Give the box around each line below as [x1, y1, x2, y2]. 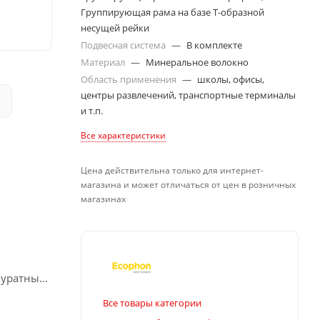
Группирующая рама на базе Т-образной [81, 6, 264, 19]
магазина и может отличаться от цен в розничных [81, 179, 296, 191]
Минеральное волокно [146, 56, 249, 69]
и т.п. [81, 104, 103, 117]
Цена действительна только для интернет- [81, 164, 264, 176]
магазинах [81, 193, 126, 205]
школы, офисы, [197, 73, 264, 86]
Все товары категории [103, 296, 201, 309]
